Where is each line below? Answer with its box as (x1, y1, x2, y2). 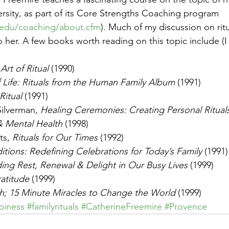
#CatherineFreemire (81, 201, 162, 212)
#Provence (165, 201, 207, 212)
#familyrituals (27, 201, 79, 212)
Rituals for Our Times (12, 132, 98, 143)
